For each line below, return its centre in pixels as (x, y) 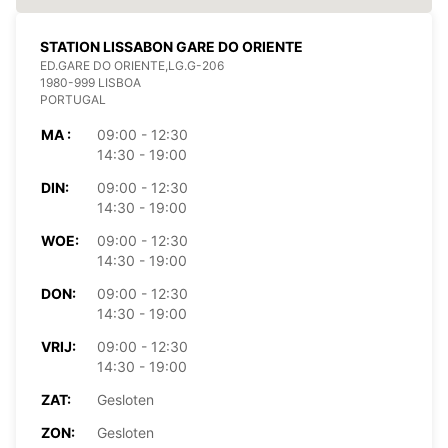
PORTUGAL (73, 99)
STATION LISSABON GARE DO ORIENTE (171, 46)
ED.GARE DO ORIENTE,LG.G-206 (132, 65)
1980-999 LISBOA (90, 82)
